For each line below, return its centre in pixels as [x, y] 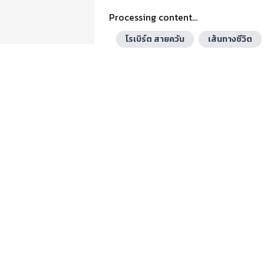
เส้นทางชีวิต [230, 39]
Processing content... [153, 17]
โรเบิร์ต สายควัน [155, 39]
